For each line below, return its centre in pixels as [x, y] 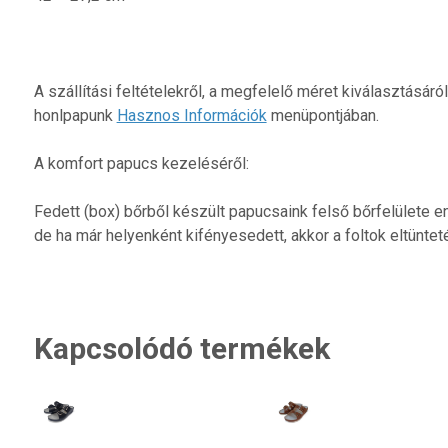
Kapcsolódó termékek [181, 348]
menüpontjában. [322, 115]
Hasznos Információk [191, 115]
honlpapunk [75, 115]
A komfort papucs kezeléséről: [141, 163]
